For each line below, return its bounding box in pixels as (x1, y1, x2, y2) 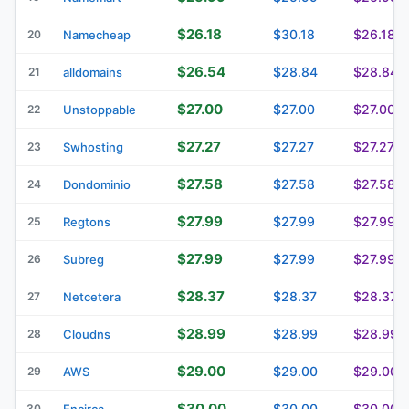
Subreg (63, 251, 104, 267)
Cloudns (63, 326, 110, 341)
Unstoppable (63, 101, 136, 117)
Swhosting (63, 139, 123, 154)
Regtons (63, 214, 110, 229)
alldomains (63, 64, 122, 79)
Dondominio (63, 176, 131, 192)
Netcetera (63, 288, 121, 304)
